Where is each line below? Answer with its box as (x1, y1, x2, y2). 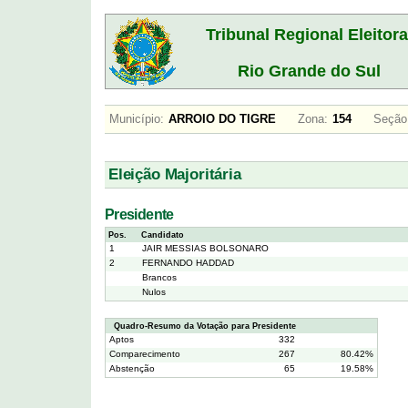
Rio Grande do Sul (237, 62, 381, 80)
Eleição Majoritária (108, 166, 241, 184)
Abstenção (109, 363, 155, 374)
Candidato (141, 230, 184, 240)
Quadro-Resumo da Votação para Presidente (108, 321, 296, 331)
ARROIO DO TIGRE (168, 112, 298, 127)
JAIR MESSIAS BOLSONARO (142, 243, 269, 254)
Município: (109, 112, 164, 127)
